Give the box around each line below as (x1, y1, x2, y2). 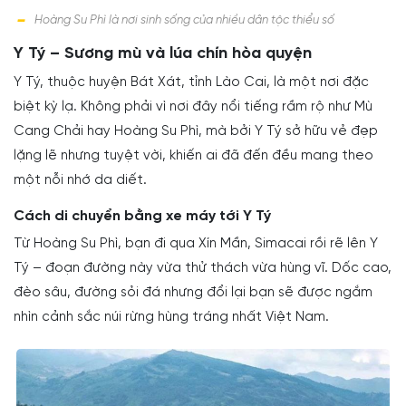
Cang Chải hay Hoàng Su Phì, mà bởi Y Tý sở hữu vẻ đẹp (14, 123, 378, 139)
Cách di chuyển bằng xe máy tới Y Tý (14, 208, 271, 224)
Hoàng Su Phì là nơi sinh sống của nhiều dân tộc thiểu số (34, 14, 334, 26)
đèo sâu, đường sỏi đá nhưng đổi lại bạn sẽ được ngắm (14, 285, 372, 300)
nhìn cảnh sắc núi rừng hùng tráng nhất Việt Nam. (14, 309, 329, 324)
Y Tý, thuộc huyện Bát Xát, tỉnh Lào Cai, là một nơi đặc (14, 74, 369, 90)
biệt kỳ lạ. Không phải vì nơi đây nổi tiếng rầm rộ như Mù (14, 99, 372, 114)
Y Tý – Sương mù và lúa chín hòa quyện (14, 44, 312, 63)
